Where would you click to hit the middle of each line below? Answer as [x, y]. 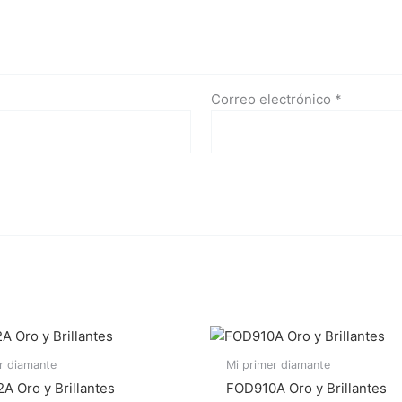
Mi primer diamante [278, 364]
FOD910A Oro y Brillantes [306, 389]
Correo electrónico [273, 99]
